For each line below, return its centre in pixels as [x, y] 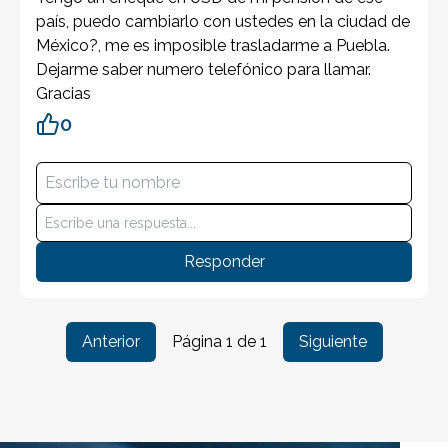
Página [198, 341]
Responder [224, 261]
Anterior [110, 341]
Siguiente [332, 341]
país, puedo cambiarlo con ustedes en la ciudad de [223, 21]
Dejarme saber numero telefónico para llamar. [203, 69]
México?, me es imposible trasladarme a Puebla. [213, 45]
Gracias [63, 93]
